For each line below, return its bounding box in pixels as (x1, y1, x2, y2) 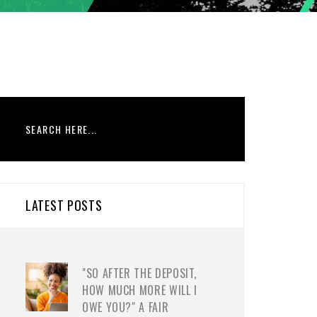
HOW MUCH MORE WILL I (82, 282, 197, 299)
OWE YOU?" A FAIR (82, 299, 169, 316)
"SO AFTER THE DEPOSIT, (82, 265, 197, 282)
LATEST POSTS (25, 196, 103, 214)
